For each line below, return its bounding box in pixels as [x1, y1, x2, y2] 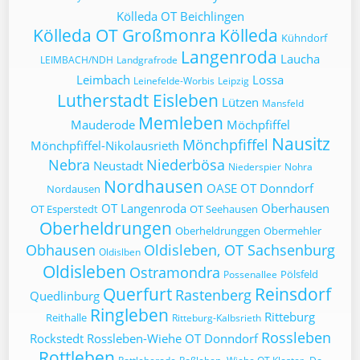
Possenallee [223, 268, 277, 281]
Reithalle [45, 310, 87, 325]
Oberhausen [261, 200, 329, 216]
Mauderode [70, 117, 135, 133]
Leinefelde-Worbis [133, 74, 215, 88]
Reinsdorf [254, 283, 331, 305]
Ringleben [89, 304, 169, 326]
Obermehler [263, 223, 321, 238]
